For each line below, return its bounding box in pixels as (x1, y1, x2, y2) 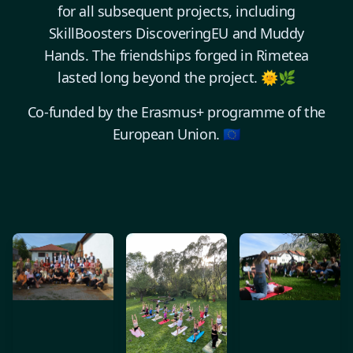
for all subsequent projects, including (58, 2, 295, 21)
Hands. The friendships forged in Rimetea (43, 46, 309, 65)
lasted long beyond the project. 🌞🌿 (58, 68, 295, 87)
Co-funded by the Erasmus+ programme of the (27, 102, 326, 122)
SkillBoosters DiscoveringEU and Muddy (48, 24, 305, 43)
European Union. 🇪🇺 (112, 124, 241, 144)
